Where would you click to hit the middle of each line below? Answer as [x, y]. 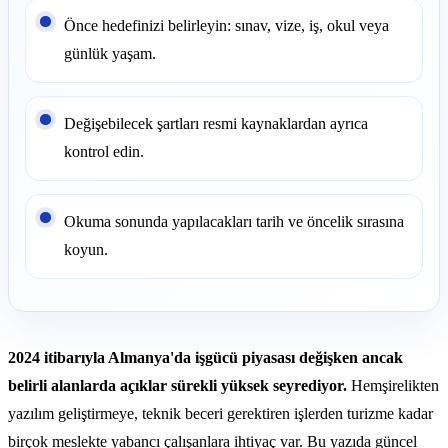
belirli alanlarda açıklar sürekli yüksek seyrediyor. [177, 385]
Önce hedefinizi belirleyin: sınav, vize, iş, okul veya [227, 26]
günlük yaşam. [110, 54]
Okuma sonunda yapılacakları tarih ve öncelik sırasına [234, 222]
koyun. [86, 250]
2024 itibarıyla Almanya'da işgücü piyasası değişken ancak [205, 357]
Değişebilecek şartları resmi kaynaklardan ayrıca [216, 124]
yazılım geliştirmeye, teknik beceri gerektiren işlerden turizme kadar [220, 413]
